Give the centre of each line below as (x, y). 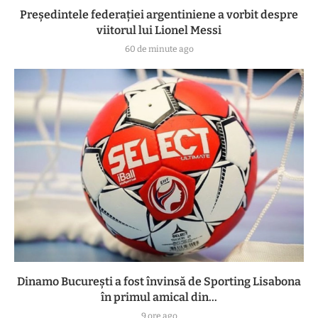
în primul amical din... (159, 297)
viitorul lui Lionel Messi (159, 31)
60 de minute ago (159, 49)
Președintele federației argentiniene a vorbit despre (159, 15)
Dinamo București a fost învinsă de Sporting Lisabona (159, 282)
